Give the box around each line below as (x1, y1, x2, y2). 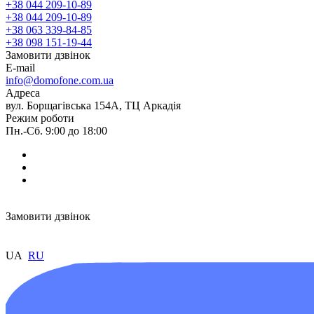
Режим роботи (6, 112, 74, 124)
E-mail (6, 62, 35, 74)
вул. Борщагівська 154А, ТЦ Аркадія (6, 100, 181, 111)
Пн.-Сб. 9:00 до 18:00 (6, 125, 107, 137)
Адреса (6, 87, 40, 99)
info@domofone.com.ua (6, 74, 114, 86)
